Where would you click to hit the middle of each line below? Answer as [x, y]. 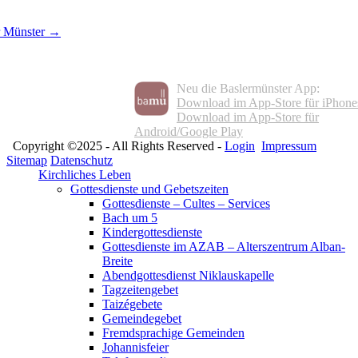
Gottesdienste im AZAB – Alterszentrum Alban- [224, 246]
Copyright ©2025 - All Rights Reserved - [115, 145]
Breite [117, 261]
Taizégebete [132, 304]
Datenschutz [82, 160]
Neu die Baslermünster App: [248, 88]
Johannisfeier [135, 347]
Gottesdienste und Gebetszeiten [149, 189]
